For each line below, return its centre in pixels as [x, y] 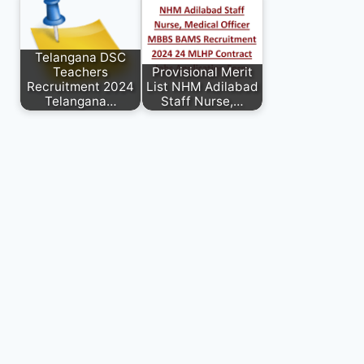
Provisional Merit [202, 72]
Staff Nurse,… [202, 102]
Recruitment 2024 [80, 87]
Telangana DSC [80, 58]
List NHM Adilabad [202, 87]
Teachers [80, 72]
